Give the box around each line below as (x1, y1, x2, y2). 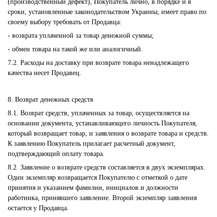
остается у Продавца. (8, 204, 69, 212)
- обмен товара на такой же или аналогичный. (8, 46, 143, 53)
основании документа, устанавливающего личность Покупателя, (8, 120, 197, 127)
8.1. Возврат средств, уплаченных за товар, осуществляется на (8, 109, 189, 117)
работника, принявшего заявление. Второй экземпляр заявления (8, 194, 197, 201)
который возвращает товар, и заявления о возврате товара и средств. (8, 130, 209, 137)
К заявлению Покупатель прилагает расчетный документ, (8, 140, 175, 147)
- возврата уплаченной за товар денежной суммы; (8, 32, 154, 39)
